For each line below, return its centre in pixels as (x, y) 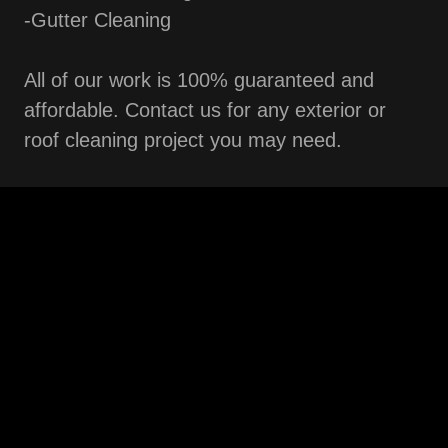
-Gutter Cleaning (97, 20)
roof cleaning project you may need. (183, 140)
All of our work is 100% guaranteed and (199, 80)
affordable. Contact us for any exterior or (205, 110)
